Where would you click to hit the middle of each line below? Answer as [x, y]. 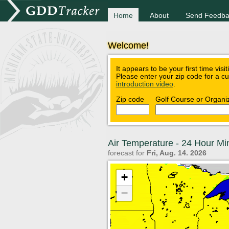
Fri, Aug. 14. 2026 [176, 153]
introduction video [144, 84]
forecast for [127, 153]
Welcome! [128, 45]
